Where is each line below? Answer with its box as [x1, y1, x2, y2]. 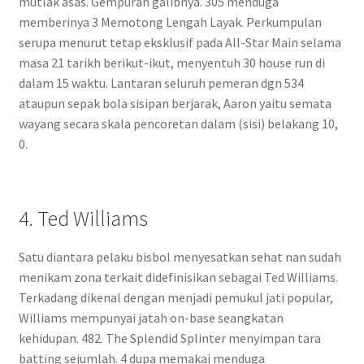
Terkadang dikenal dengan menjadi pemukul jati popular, [18, 289, 333, 306]
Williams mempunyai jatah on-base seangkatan [18, 310, 284, 327]
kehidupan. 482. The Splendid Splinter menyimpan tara [18, 330, 321, 347]
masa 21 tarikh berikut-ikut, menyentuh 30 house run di [18, 54, 325, 71]
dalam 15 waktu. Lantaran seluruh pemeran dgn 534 [18, 75, 304, 92]
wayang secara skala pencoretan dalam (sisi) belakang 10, [18, 115, 338, 132]
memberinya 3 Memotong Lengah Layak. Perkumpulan [18, 14, 322, 31]
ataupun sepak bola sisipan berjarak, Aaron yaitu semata [18, 95, 331, 112]
